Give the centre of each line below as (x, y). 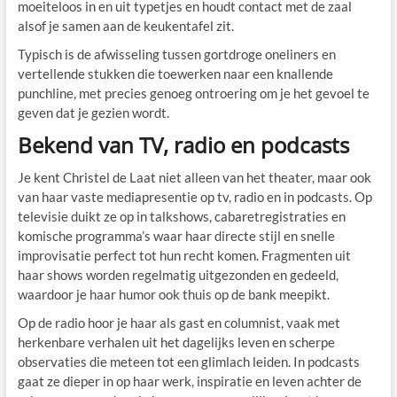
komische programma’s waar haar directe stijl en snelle (176, 235)
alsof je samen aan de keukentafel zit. (125, 25)
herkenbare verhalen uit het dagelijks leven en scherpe (176, 342)
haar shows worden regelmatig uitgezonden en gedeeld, (178, 274)
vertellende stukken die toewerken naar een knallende (175, 73)
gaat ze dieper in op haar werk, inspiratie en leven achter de (189, 381)
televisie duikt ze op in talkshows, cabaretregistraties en (181, 216)
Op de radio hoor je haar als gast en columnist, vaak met (179, 322)
